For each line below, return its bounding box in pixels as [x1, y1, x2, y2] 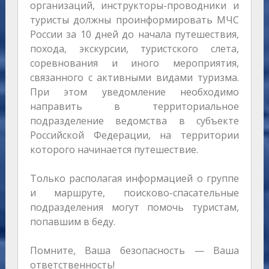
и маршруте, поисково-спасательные [29, 186, 240, 200]
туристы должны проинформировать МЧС [29, 13, 240, 27]
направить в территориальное [29, 100, 240, 113]
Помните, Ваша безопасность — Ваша [29, 244, 240, 258]
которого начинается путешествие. [29, 143, 198, 157]
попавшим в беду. [29, 215, 115, 229]
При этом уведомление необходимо [29, 85, 240, 99]
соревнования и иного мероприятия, [29, 56, 240, 70]
